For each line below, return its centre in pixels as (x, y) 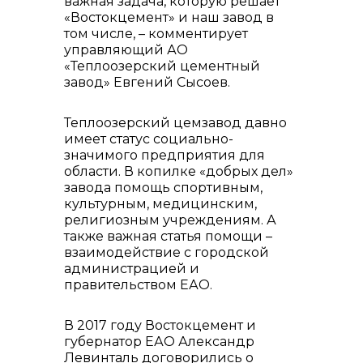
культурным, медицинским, (160, 204)
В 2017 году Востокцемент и (160, 325)
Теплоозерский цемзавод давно (175, 123)
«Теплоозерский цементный (162, 66)
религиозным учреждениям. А (170, 220)
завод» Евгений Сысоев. (147, 82)
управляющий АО (126, 50)
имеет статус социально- (149, 139)
